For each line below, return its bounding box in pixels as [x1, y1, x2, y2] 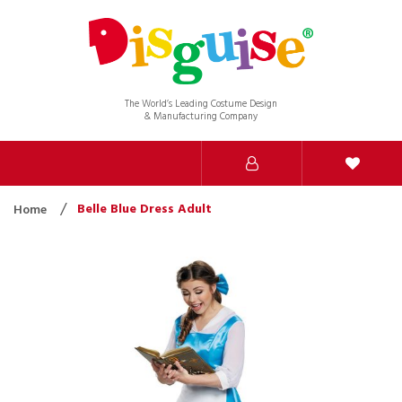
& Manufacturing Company [144, 108, 258, 125]
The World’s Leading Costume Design [124, 95, 277, 112]
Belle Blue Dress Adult [77, 198, 212, 220]
